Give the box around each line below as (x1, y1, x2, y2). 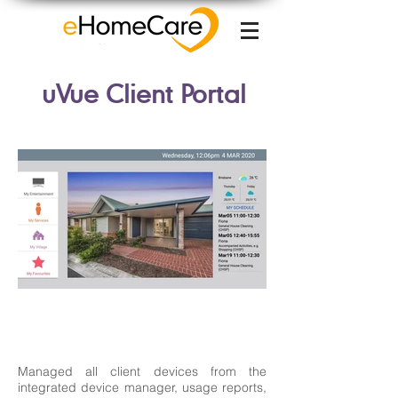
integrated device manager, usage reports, (18, 379, 267, 395)
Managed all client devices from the (18, 363, 267, 379)
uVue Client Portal (42, 78, 246, 108)
